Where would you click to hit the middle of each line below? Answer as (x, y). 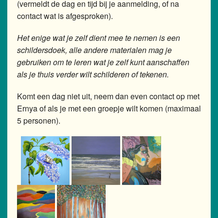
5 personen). (39, 121)
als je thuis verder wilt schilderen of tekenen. (94, 74)
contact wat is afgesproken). (65, 16)
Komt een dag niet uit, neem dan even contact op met (108, 96)
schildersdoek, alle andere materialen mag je (94, 50)
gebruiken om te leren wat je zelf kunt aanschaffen (103, 62)
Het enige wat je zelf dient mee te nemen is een (99, 38)
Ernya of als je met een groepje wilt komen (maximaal (109, 109)
